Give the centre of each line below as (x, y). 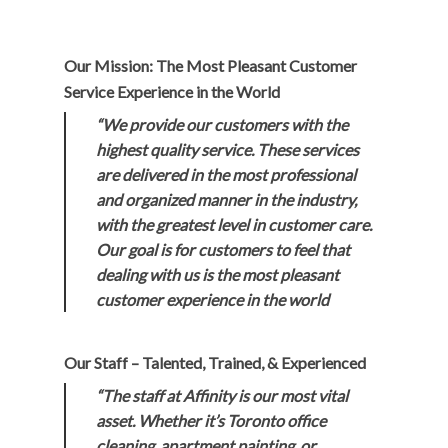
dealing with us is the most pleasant (217, 275)
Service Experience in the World (172, 92)
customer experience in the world (212, 300)
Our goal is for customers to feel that (223, 250)
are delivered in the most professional (226, 175)
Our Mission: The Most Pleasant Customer (210, 66)
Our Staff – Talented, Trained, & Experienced (215, 363)
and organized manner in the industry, (226, 200)
